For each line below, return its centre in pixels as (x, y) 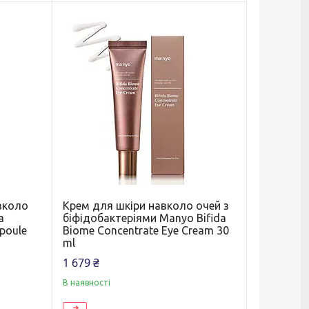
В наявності (86, 282)
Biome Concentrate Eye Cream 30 (146, 230)
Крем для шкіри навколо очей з (146, 205)
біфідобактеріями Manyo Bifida (144, 218)
